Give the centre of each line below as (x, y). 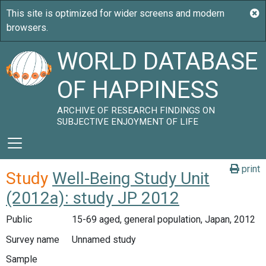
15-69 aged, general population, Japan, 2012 (163, 219)
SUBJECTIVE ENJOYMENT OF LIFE (128, 122)
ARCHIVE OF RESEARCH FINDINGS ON (136, 110)
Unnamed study (104, 239)
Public (19, 219)
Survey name (33, 239)
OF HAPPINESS (138, 90)
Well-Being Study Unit (131, 178)
